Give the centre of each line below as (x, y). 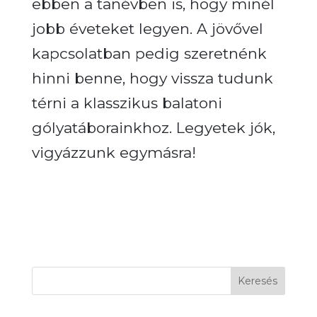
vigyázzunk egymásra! (114, 152)
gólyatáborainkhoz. (102, 127)
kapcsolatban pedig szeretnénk (149, 53)
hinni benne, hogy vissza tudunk (152, 78)
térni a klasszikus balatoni (127, 103)
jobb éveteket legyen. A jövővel (147, 28)
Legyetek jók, (225, 127)
